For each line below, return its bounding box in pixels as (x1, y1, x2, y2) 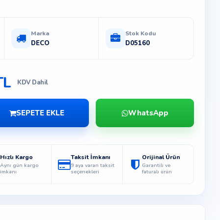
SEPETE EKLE (16, 108, 65, 118)
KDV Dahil (17, 78, 48, 87)
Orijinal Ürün (141, 153, 180, 161)
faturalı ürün (141, 167, 172, 175)
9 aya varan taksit (71, 161, 115, 169)
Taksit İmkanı (71, 153, 111, 161)
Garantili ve (141, 161, 170, 169)
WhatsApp (128, 108, 168, 118)
